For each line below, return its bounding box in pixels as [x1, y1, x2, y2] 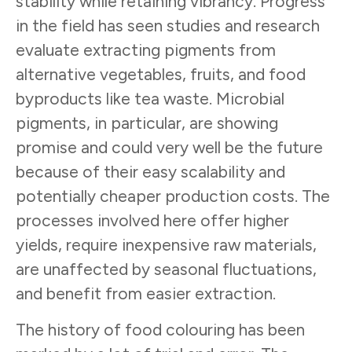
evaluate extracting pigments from [16, 40, 276, 60]
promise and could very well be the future [16, 137, 323, 158]
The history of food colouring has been [16, 319, 305, 339]
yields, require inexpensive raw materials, [16, 235, 317, 255]
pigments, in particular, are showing [16, 113, 278, 134]
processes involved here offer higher [16, 211, 289, 231]
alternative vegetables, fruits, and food [16, 64, 306, 85]
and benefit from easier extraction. [16, 284, 276, 304]
